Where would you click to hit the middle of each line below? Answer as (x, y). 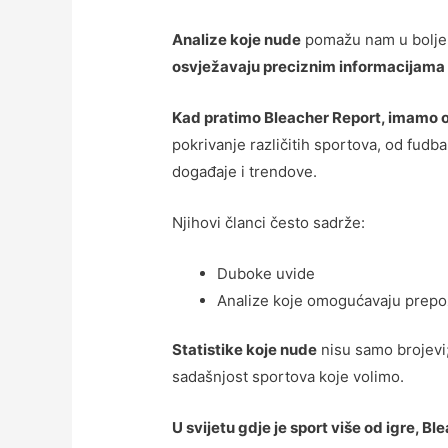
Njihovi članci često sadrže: (269, 222)
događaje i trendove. (245, 171)
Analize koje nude (237, 39)
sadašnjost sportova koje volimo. (288, 377)
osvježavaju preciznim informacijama (309, 66)
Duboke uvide (266, 273)
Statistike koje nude (245, 350)
